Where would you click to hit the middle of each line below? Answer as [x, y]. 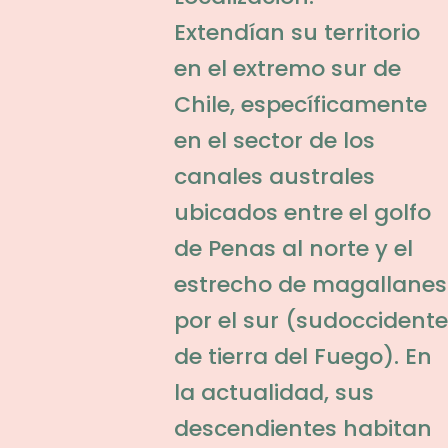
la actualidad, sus [273, 392]
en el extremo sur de [287, 68]
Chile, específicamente [300, 104]
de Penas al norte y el [293, 248]
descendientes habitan [302, 428]
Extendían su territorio [296, 32]
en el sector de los [274, 140]
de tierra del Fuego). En [302, 356]
